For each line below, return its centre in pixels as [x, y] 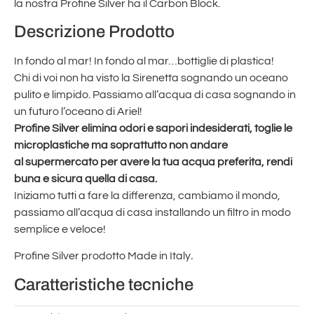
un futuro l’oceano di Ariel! [78, 111]
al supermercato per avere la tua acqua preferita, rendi [153, 162]
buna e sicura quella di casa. [86, 178]
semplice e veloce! [60, 229]
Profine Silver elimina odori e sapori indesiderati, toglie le [153, 128]
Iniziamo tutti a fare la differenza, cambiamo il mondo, [147, 195]
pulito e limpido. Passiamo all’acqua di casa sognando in [155, 94]
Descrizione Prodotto [94, 31]
